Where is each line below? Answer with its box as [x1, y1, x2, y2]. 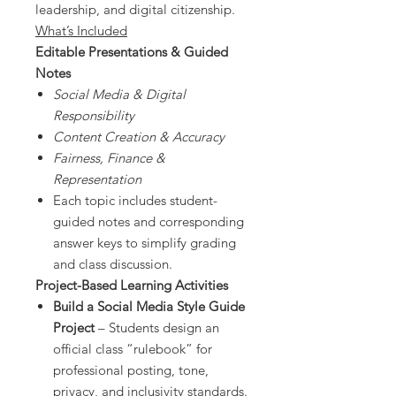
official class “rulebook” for [53, 340, 212, 358]
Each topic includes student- [53, 192, 217, 209]
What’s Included [35, 22, 127, 40]
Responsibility [53, 107, 134, 125]
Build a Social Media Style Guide [53, 298, 245, 316]
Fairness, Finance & [53, 149, 165, 167]
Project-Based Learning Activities [35, 277, 228, 294]
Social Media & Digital [53, 86, 186, 103]
